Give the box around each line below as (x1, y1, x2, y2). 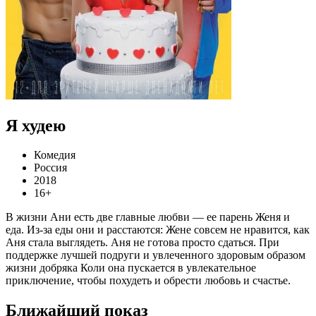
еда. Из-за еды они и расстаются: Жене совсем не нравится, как (6, 224, 310, 236)
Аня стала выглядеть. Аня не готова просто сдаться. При (6, 236, 279, 249)
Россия (34, 162, 67, 174)
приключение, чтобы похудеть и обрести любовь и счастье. (6, 274, 291, 287)
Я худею (6, 116, 66, 135)
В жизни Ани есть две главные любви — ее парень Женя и (6, 211, 290, 224)
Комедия (34, 149, 75, 162)
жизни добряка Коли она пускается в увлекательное (6, 262, 256, 274)
